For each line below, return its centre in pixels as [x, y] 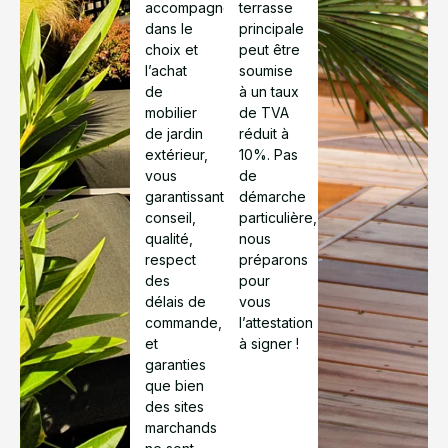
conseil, [171, 217]
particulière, [278, 217]
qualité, [169, 238]
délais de [176, 301]
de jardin [174, 133]
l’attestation [276, 322]
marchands [181, 427]
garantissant [185, 196]
